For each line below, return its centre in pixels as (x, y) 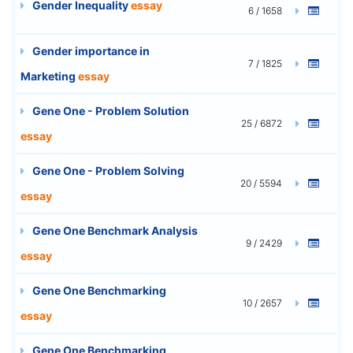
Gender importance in (90, 50)
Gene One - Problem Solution (110, 110)
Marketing (49, 76)
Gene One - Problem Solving (107, 170)
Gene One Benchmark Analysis (114, 230)
